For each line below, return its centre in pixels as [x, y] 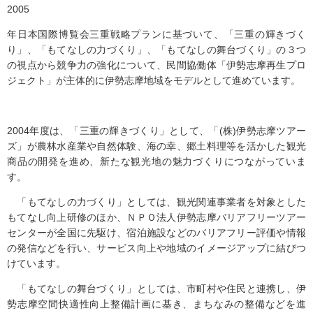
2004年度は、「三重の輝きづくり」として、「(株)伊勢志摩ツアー [156, 131]
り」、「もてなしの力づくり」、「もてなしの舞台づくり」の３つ [156, 50]
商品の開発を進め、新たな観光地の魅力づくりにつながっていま [156, 161]
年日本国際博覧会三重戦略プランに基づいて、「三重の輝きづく [156, 34]
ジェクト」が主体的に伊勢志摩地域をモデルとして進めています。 [154, 80]
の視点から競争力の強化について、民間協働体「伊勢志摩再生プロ [156, 65]
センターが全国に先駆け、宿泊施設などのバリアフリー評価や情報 [156, 233]
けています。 [36, 263]
